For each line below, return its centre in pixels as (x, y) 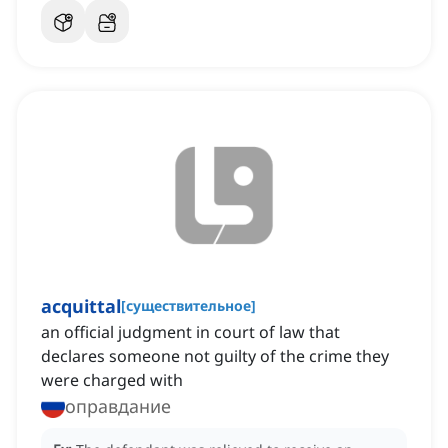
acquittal (81, 306)
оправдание (118, 406)
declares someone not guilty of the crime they (215, 356)
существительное (188, 306)
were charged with (112, 380)
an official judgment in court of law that (190, 332)
